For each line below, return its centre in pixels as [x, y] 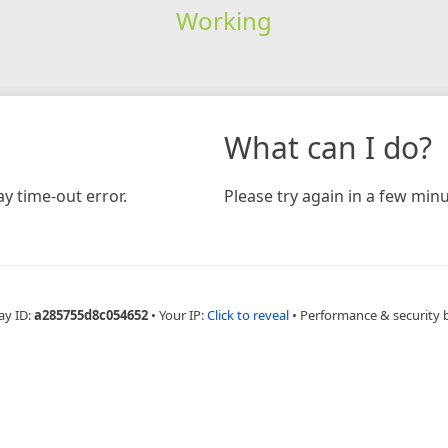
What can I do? [328, 147]
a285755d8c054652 [91, 314]
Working [223, 20]
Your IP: [183, 314]
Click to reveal [248, 314]
